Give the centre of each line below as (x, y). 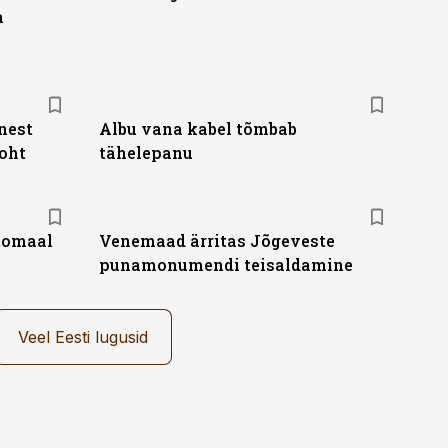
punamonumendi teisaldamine (225, 264)
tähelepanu (145, 152)
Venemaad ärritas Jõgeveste (216, 240)
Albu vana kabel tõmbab (197, 128)
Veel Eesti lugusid (82, 337)
